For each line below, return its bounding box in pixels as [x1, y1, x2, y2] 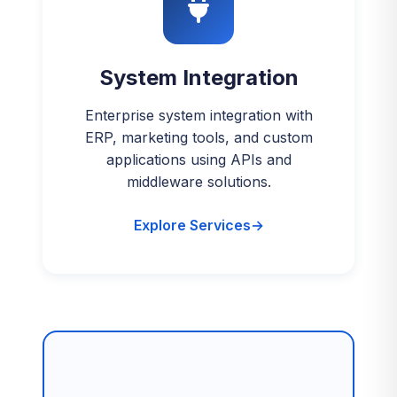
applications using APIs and [105, 151, 292, 168]
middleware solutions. [126, 173, 271, 191]
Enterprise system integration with [84, 106, 313, 124]
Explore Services [133, 216, 251, 234]
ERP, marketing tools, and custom [84, 128, 313, 146]
